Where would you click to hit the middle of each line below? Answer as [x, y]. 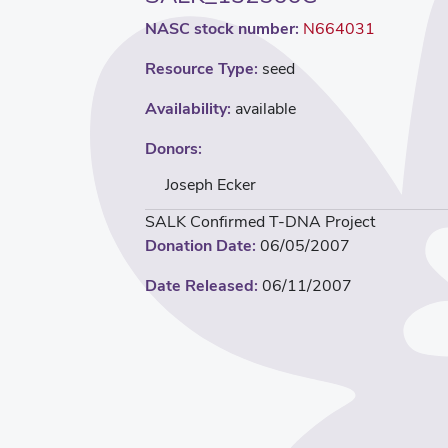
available [263, 108]
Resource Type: [201, 68]
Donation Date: [200, 245]
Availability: [188, 108]
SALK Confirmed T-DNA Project [260, 221]
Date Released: [201, 285]
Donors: [173, 148]
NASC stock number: [222, 28]
